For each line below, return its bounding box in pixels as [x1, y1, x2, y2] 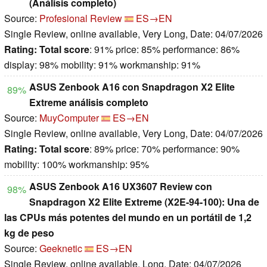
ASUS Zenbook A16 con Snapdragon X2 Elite [29, 80, 235, 94]
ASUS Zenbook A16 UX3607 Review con [29, 179, 212, 194]
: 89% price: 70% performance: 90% [89, 142, 240, 156]
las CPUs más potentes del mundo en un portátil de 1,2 [4, 210, 252, 225]
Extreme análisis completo [29, 95, 148, 110]
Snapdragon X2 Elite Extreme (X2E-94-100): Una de [29, 195, 259, 209]
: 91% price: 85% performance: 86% [89, 42, 240, 57]
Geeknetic [39, 241, 82, 256]
